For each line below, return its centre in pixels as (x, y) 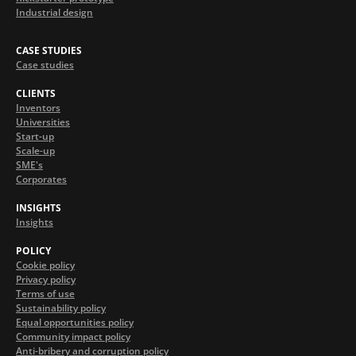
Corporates (41, 180)
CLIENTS (36, 94)
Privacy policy (46, 280)
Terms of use (45, 294)
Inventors (38, 108)
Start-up (35, 137)
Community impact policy (73, 337)
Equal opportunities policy (75, 323)
